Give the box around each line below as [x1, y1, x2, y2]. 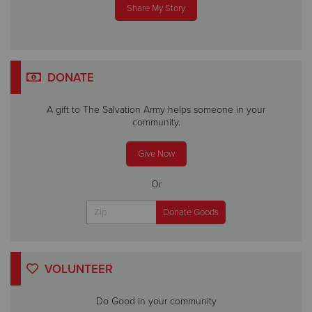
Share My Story [127, 3, 185, 15]
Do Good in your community [95, 295, 217, 307]
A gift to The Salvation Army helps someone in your [47, 104, 265, 116]
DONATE [44, 70, 94, 86]
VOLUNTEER [41, 261, 113, 276]
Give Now [137, 148, 175, 159]
